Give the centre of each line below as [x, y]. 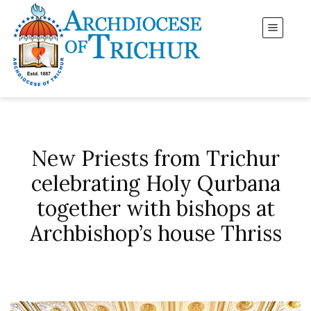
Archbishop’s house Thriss [155, 233]
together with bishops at [155, 208]
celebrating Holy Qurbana [155, 183]
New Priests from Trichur [155, 158]
